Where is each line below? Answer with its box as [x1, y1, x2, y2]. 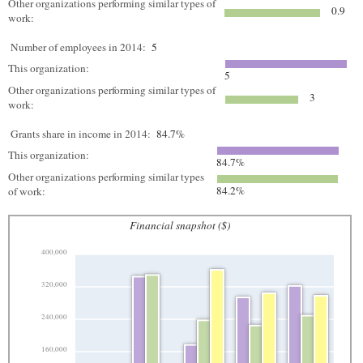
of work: [8, 184, 49, 199]
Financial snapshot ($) [130, 218, 230, 233]
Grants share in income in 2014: [11, 126, 151, 141]
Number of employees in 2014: [11, 40, 146, 54]
